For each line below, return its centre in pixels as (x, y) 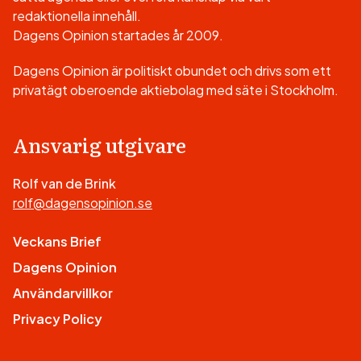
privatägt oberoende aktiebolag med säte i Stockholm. (176, 89)
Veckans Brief (57, 241)
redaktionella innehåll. (77, 15)
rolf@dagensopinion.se (83, 202)
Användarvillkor (63, 293)
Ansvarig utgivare (100, 144)
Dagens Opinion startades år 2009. (118, 35)
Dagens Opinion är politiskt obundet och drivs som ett (172, 70)
